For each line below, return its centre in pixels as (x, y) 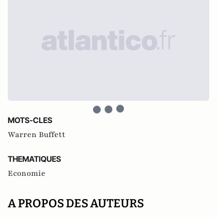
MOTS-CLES (30, 120)
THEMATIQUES (34, 159)
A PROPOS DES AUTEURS (76, 203)
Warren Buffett (37, 135)
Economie (27, 173)
